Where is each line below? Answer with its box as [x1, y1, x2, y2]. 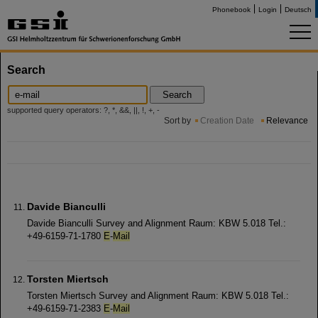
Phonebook [212, 6, 251, 13]
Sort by [164, 116, 191, 126]
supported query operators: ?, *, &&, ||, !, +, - [7, 106, 160, 114]
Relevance [266, 116, 308, 126]
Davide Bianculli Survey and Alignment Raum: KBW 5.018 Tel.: [27, 218, 286, 229]
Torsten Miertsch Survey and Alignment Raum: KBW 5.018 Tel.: [27, 290, 289, 301]
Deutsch [285, 6, 312, 13]
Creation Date [200, 116, 254, 126]
